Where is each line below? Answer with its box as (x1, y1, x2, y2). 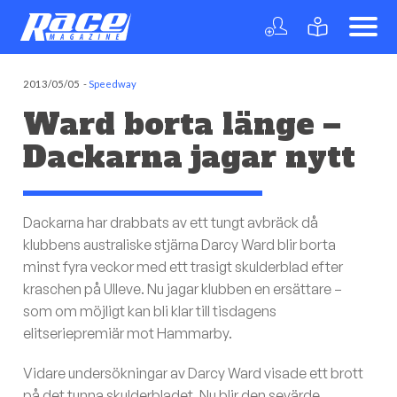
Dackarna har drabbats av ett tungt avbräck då (23, 214, 319, 232)
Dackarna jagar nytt (23, 136, 356, 177)
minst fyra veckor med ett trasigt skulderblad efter (23, 258, 344, 276)
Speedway (89, 77, 136, 90)
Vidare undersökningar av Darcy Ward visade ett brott (23, 364, 364, 383)
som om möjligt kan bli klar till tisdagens (23, 302, 277, 321)
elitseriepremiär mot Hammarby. (23, 324, 233, 343)
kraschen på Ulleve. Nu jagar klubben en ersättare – (23, 280, 343, 299)
